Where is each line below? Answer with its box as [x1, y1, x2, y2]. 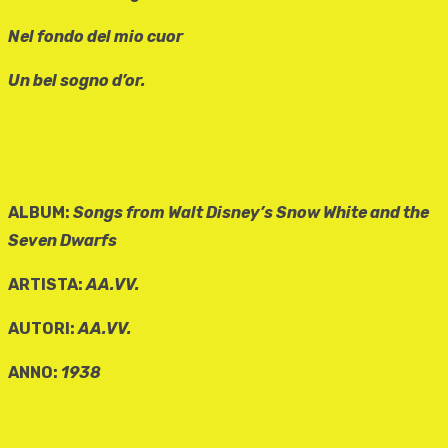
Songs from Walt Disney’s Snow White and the [73, 203, 429, 223]
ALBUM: [8, 203, 73, 223]
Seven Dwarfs [8, 231, 117, 251]
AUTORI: [8, 319, 78, 339]
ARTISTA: [8, 275, 86, 295]
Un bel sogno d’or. [8, 71, 146, 91]
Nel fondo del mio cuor [8, 27, 183, 47]
